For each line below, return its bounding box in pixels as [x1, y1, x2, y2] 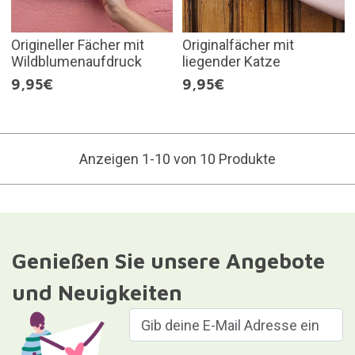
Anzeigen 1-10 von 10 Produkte [79, 151, 276, 168]
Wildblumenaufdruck [10, 53, 142, 71]
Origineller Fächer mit [10, 36, 144, 54]
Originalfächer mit [182, 36, 294, 54]
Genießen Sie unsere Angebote [11, 248, 325, 274]
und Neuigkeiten [11, 280, 182, 306]
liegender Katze [182, 53, 281, 71]
